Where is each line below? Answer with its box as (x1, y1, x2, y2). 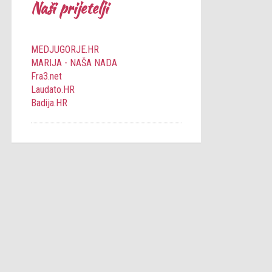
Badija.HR (31, 97, 67, 109)
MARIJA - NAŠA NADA (31, 57, 117, 69)
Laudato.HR (31, 84, 75, 96)
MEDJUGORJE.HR (31, 44, 99, 56)
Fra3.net (31, 70, 62, 83)
